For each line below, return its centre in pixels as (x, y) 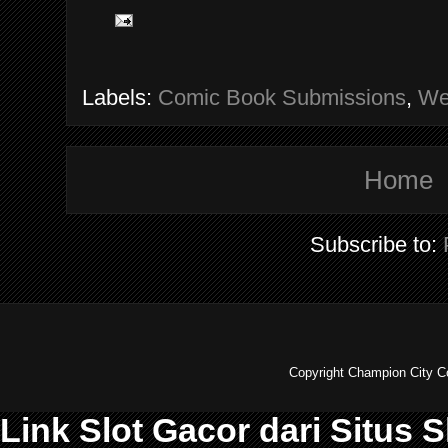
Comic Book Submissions (282, 98)
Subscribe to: (377, 244)
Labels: (120, 98)
